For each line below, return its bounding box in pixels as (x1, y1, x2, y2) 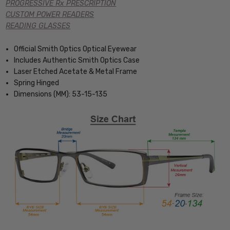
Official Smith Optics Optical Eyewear (14, 44, 137, 53)
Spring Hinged (14, 78, 60, 87)
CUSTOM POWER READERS (6, 10, 94, 20)
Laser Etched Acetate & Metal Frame (14, 67, 138, 76)
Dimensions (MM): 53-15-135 (14, 89, 108, 99)
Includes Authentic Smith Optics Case (14, 55, 140, 65)
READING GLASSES (6, 22, 71, 31)
